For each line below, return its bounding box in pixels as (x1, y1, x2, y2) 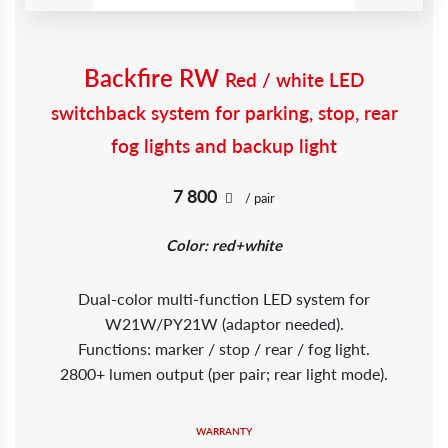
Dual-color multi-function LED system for (78, 289, 370, 308)
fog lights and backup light (111, 134, 337, 157)
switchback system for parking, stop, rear (50, 101, 398, 124)
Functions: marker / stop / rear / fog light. (78, 339, 370, 358)
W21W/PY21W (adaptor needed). (104, 314, 344, 333)
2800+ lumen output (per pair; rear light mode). (60, 364, 388, 383)
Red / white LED (225, 68, 364, 91)
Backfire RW (84, 63, 225, 92)
